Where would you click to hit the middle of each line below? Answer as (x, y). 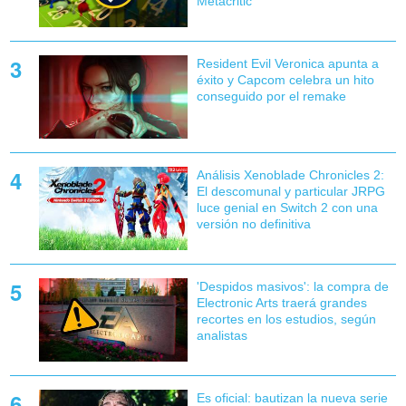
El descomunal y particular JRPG (290, 191)
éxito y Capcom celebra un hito (285, 79)
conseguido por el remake (271, 96)
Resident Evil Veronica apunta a (287, 63)
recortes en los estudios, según (286, 319)
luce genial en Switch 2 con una (287, 207)
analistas (222, 336)
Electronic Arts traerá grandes (281, 303)
